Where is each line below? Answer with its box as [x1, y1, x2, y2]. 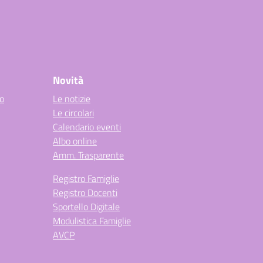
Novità [53, 72, 83, 88]
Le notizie [53, 92, 90, 106]
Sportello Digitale [53, 200, 120, 214]
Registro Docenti [53, 186, 117, 200]
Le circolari [53, 106, 94, 120]
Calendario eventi [53, 120, 121, 134]
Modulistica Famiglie [53, 214, 131, 228]
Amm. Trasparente [53, 148, 124, 162]
